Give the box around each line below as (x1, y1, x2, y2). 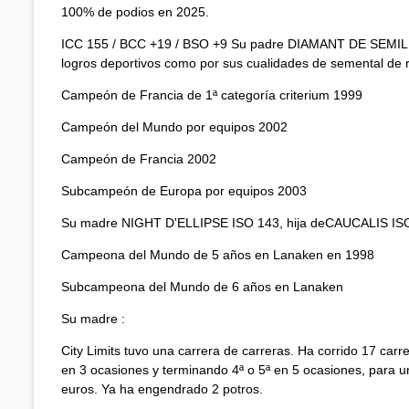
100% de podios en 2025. (61, 4, 209, 19)
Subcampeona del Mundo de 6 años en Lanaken (61, 278, 343, 294)
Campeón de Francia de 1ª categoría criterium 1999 (61, 87, 362, 102)
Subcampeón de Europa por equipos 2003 (61, 183, 307, 198)
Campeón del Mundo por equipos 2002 (61, 119, 288, 134)
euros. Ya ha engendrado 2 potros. (61, 381, 263, 396)
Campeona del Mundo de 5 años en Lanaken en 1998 (61, 246, 374, 262)
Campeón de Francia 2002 (61, 151, 216, 166)
